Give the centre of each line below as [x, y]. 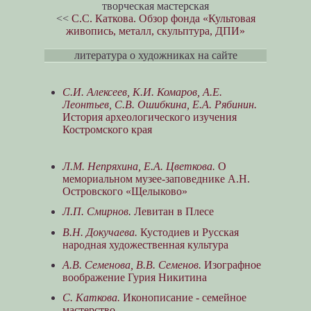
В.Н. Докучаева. [100, 232]
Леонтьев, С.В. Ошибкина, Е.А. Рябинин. [159, 104]
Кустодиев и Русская [188, 232]
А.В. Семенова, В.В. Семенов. [132, 264]
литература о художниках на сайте [155, 56]
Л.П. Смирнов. [96, 212]
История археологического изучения [149, 117]
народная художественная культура [145, 244]
